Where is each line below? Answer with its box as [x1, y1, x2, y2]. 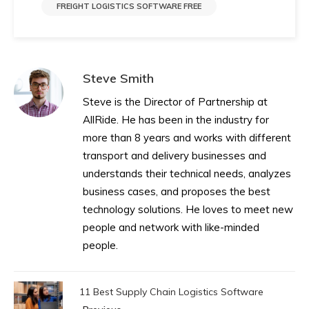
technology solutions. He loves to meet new [83, 202, 293, 216]
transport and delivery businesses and [83, 148, 266, 162]
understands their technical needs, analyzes [83, 166, 291, 180]
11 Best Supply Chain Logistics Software [79, 285, 263, 298]
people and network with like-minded [83, 220, 259, 234]
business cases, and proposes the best [83, 184, 270, 198]
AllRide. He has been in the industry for [83, 112, 269, 126]
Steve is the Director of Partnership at [83, 94, 268, 108]
